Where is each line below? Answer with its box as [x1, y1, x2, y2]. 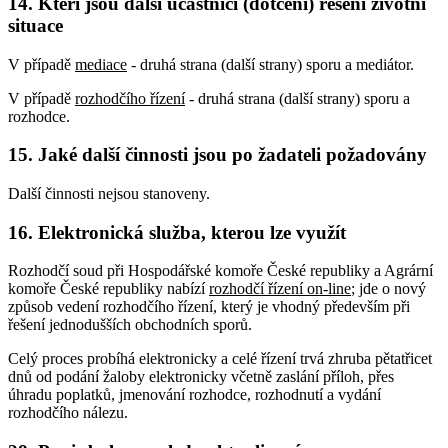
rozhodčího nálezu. [8, 404, 128, 422]
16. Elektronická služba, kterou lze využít [8, 221, 346, 243]
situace [8, 14, 63, 36]
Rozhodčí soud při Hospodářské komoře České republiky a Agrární [8, 262, 433, 280]
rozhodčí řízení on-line [209, 280, 351, 298]
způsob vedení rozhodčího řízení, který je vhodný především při [8, 298, 410, 316]
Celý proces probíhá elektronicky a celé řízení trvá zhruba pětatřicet [8, 350, 432, 368]
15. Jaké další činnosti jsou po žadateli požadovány [8, 144, 427, 166]
